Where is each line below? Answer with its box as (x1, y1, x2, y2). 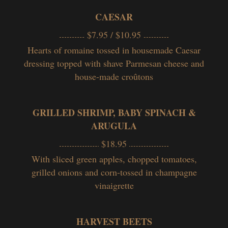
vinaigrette (94, 179, 134, 191)
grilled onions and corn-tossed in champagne (31, 165, 197, 178)
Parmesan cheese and (126, 56, 204, 69)
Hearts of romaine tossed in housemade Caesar (27, 43, 201, 56)
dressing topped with (24, 56, 103, 69)
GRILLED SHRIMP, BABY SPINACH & (32, 105, 196, 119)
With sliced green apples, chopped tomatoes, (31, 152, 197, 165)
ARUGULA (91, 119, 137, 132)
